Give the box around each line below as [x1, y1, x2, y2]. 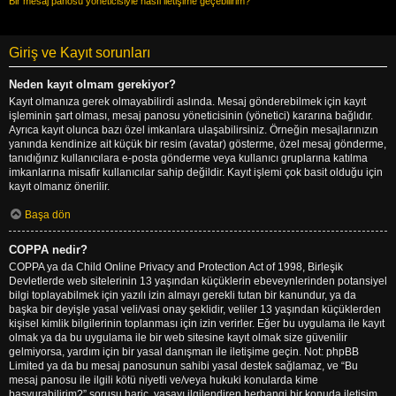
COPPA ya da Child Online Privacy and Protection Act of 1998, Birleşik [9, 260, 343, 273]
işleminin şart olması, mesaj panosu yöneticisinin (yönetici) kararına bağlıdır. [9, 109, 373, 122]
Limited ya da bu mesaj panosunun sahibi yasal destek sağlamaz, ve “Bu [9, 359, 358, 372]
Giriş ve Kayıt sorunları [9, 44, 150, 60]
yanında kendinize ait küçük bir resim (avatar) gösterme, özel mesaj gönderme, [9, 137, 386, 150]
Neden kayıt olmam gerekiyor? [9, 77, 176, 91]
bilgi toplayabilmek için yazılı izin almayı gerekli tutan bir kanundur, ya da [9, 288, 356, 301]
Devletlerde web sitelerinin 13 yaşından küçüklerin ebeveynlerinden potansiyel [9, 274, 387, 287]
